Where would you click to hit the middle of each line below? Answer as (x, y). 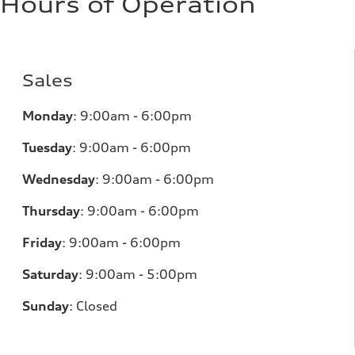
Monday (48, 116)
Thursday (51, 211)
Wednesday (59, 179)
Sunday (46, 306)
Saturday (50, 274)
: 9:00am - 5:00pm (138, 274)
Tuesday (47, 147)
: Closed (93, 306)
